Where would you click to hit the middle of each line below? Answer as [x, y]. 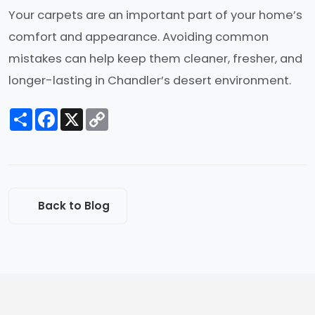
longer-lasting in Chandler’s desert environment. [150, 80]
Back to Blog [74, 205]
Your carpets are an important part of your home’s [155, 15]
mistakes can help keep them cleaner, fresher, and [155, 58]
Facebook [81, 113]
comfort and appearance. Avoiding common [139, 37]
